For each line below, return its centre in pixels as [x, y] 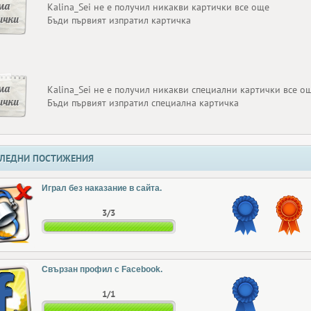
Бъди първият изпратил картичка [119, 20]
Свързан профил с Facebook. [102, 269]
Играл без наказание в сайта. [102, 188]
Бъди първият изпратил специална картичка [143, 103]
